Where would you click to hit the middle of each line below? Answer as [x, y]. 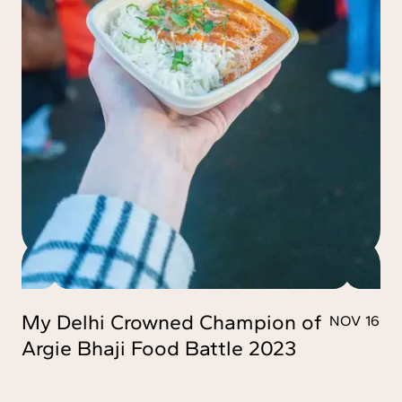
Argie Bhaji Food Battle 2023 [159, 348]
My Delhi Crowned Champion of [171, 322]
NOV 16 [354, 320]
